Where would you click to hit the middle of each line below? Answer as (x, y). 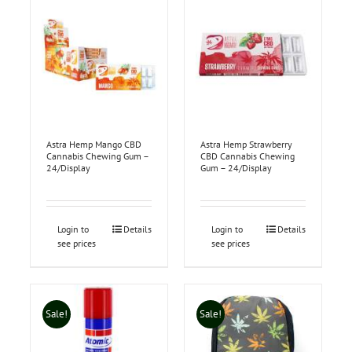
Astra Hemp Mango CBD (93, 145)
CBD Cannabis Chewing (247, 156)
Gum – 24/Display (236, 168)
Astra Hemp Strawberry (246, 145)
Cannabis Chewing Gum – (97, 156)
